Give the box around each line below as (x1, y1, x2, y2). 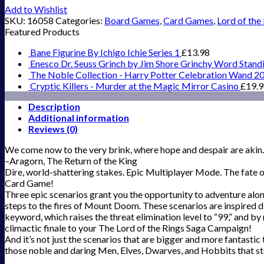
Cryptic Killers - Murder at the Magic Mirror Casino (30, 80, 239, 92)
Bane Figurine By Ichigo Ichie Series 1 (30, 47, 180, 58)
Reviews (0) (28, 123, 78, 135)
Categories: (55, 15, 104, 27)
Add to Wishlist (5, 4, 67, 15)
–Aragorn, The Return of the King (5, 155, 137, 167)
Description (28, 101, 80, 113)
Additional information (28, 112, 129, 124)
